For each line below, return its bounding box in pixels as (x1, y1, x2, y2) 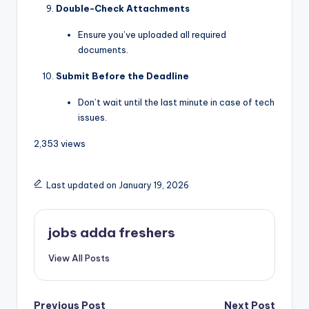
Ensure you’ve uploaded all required (78, 29, 226, 41)
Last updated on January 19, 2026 (46, 180, 189, 191)
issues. (78, 112, 107, 123)
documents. (78, 44, 128, 56)
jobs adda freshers (48, 224, 175, 241)
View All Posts (48, 252, 110, 263)
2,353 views (34, 138, 86, 150)
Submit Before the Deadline (56, 70, 189, 82)
